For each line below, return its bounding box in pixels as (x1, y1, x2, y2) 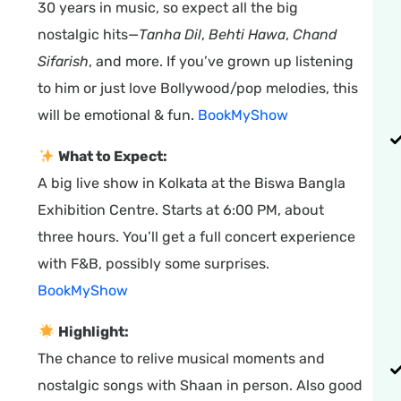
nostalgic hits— (38, 26, 140, 44)
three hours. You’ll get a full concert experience (38, 228, 356, 246)
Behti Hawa (209, 26, 286, 44)
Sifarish (38, 53, 90, 71)
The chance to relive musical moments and (38, 350, 326, 368)
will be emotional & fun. (38, 107, 195, 124)
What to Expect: (57, 148, 167, 166)
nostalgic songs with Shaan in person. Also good (38, 377, 363, 395)
